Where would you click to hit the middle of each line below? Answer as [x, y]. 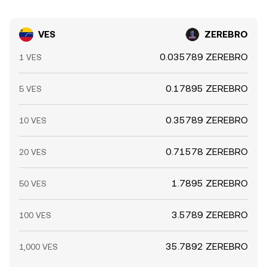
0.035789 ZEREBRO [204, 57]
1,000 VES [38, 247]
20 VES [33, 152]
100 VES [35, 215]
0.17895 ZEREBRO [207, 89]
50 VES [33, 184]
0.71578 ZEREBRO [207, 152]
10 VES [33, 120]
